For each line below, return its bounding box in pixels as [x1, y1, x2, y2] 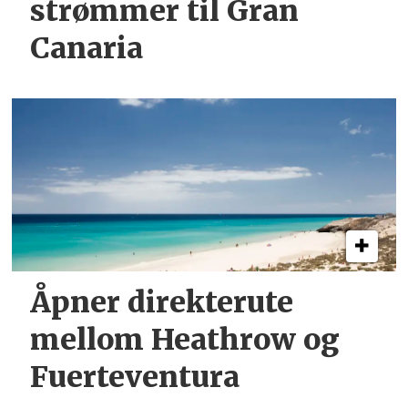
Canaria [30, 30, 144, 67]
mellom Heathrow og [30, 321, 341, 359]
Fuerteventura [30, 359, 240, 396]
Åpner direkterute [30, 284, 294, 321]
